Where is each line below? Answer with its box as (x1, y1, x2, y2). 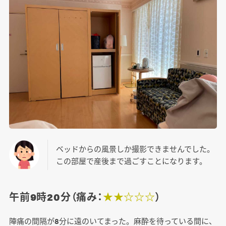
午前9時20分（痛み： (9, 189, 103, 204)
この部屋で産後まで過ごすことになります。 (55, 155, 207, 166)
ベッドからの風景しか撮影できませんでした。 (55, 143, 214, 154)
